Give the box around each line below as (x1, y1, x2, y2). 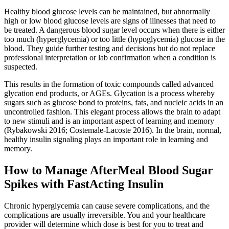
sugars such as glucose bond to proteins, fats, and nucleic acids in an (4, 98, 223, 107)
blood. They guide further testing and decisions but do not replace (4, 43, 215, 53)
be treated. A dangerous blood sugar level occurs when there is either (4, 25, 225, 34)
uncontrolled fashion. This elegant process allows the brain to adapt (4, 107, 220, 116)
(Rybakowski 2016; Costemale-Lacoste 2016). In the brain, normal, (4, 125, 221, 134)
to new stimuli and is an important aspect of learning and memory (4, 116, 214, 125)
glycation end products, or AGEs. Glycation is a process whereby (4, 88, 215, 98)
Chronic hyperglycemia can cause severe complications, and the (4, 201, 210, 210)
